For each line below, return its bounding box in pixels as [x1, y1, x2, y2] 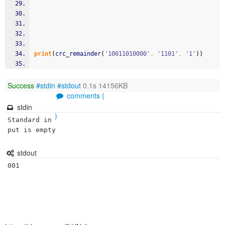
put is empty [8, 126, 56, 134]
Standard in [8, 116, 52, 124]
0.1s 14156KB [81, 80, 128, 90]
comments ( [65, 90, 104, 100]
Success [8, 80, 34, 90]
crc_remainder [55, 50, 101, 57]
